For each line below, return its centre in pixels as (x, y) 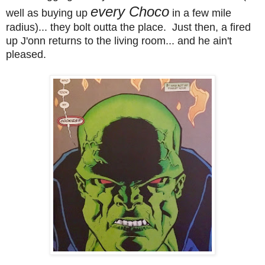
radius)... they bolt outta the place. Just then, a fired (128, 27)
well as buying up (48, 13)
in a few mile (200, 13)
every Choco (130, 11)
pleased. (26, 54)
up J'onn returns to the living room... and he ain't (119, 41)
